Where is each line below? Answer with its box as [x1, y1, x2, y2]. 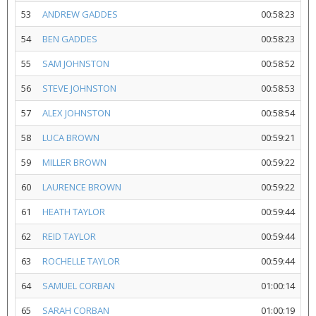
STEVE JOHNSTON [42, 82, 116, 95]
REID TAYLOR [42, 230, 96, 243]
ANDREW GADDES [42, 8, 118, 20]
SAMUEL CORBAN [42, 279, 115, 292]
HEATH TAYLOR [42, 205, 105, 218]
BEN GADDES [42, 32, 97, 45]
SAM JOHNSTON [42, 57, 109, 70]
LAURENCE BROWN [42, 181, 121, 193]
